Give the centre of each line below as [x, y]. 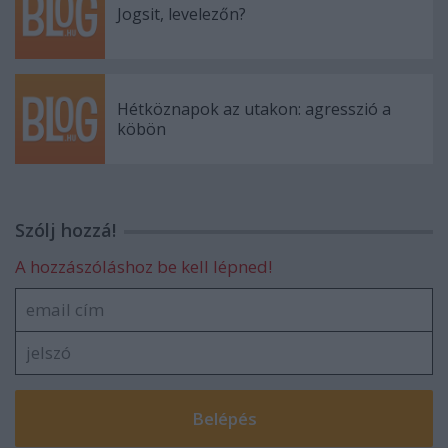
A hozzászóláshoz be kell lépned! [143, 266]
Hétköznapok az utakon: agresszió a [254, 108]
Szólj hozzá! [65, 229]
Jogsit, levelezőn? [181, 13]
